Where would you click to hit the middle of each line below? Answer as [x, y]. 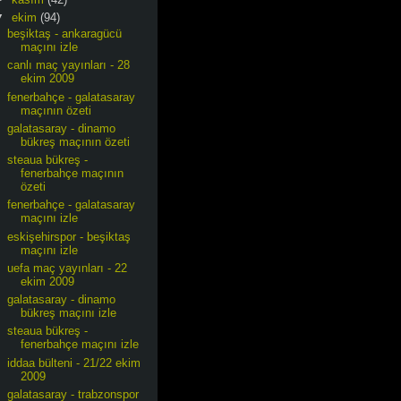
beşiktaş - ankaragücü [65, 34]
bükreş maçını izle [69, 313]
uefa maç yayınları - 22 [68, 268]
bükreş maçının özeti [76, 141]
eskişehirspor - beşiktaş [69, 236]
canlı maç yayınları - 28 [69, 65]
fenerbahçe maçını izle [80, 345]
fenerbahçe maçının [73, 173]
